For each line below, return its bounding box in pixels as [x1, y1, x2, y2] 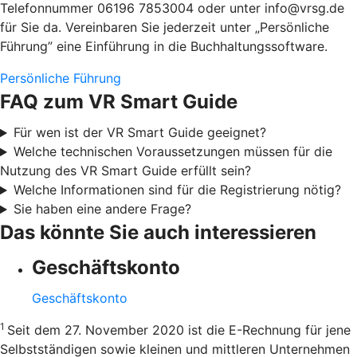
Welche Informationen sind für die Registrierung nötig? [13, 182, 341, 198]
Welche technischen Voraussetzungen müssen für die [13, 143, 332, 160]
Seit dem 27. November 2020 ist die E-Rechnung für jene [7, 322, 351, 339]
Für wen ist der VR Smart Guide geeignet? [13, 124, 266, 141]
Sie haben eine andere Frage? [13, 201, 191, 218]
